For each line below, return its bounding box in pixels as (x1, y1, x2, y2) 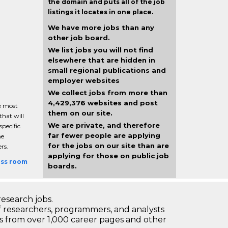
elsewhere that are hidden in (47, 56, 155, 64)
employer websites (47, 76, 120, 84)
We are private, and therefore (47, 121, 160, 129)
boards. (47, 162, 77, 170)
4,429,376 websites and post (47, 99, 158, 107)
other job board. (47, 34, 110, 42)
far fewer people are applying (47, 131, 160, 139)
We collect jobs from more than (47, 89, 167, 97)
